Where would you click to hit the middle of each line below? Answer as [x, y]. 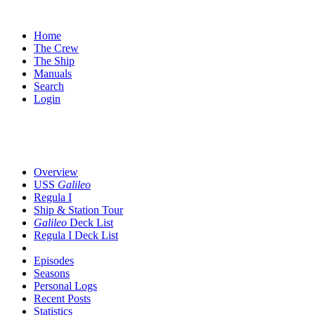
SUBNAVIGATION [157, 148]
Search [49, 86]
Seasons [52, 273]
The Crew [56, 48]
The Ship [54, 61]
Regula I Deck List [76, 235]
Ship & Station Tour [78, 210]
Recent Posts [62, 298]
